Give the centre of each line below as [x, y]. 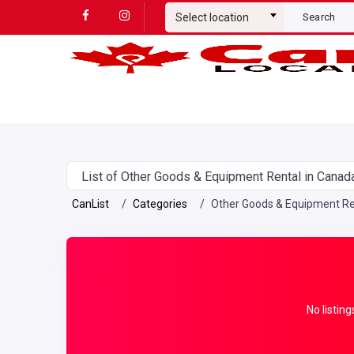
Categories [160, 203]
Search [319, 17]
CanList [90, 203]
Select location [212, 17]
